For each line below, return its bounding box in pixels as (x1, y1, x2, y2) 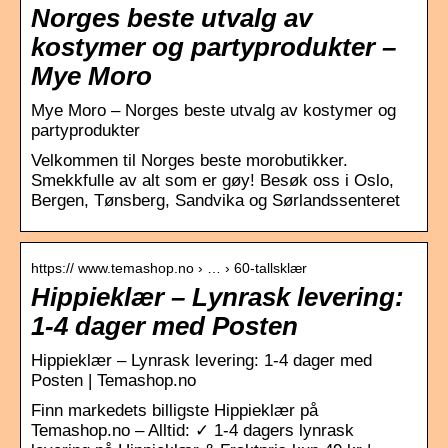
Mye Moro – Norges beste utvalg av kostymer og (31, 100, 396, 120)
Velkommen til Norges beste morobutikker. (31, 150, 348, 170)
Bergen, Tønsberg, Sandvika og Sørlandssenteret (31, 190, 400, 210)
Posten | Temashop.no (31, 370, 196, 390)
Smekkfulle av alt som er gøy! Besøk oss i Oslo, (31, 170, 394, 190)
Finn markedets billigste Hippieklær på (31, 400, 318, 420)
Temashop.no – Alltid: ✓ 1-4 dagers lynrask (31, 420, 354, 440)
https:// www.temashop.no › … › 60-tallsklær (31, 259, 307, 276)
